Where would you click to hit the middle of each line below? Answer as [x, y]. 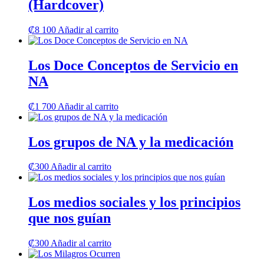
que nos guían [70, 218]
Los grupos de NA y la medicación [131, 142]
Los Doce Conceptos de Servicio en [133, 65]
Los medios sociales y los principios [134, 202]
